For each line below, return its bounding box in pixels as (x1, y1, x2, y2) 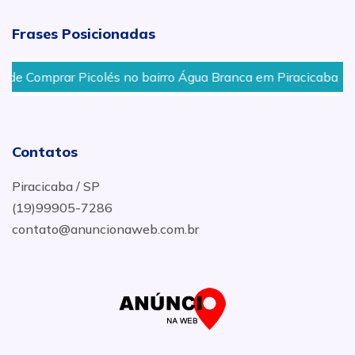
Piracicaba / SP (12, 178, 100, 194)
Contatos (12, 143, 78, 161)
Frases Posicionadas (12, 25, 155, 43)
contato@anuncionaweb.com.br (12, 221, 199, 237)
